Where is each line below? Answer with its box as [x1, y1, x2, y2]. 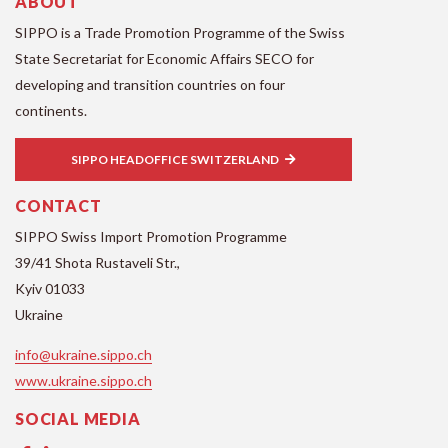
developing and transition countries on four [15, 76, 285, 94]
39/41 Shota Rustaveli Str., [15, 254, 180, 272]
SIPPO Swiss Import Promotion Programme [15, 228, 287, 246]
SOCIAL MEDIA [15, 409, 141, 429]
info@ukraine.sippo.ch [15, 346, 152, 364]
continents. [15, 102, 87, 120]
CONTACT [15, 196, 102, 216]
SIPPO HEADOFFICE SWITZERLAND [71, 152, 279, 168]
